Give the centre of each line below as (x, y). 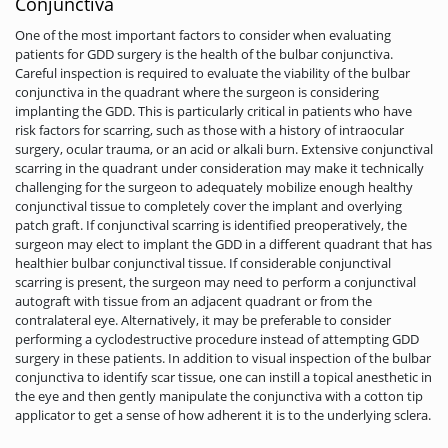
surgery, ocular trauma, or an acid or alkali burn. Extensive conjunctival (224, 148)
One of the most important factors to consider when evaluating (203, 34)
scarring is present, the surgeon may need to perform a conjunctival (215, 281)
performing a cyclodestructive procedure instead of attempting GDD (217, 338)
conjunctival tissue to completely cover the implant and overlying (208, 205)
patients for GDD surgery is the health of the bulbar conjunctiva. (204, 53)
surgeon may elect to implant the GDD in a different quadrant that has (223, 243)
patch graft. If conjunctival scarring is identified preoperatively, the (211, 224)
